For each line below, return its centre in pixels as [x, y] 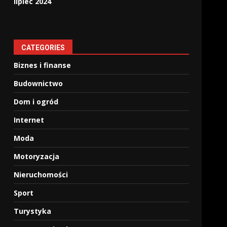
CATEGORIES [43, 48]
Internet [29, 120]
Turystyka [33, 211]
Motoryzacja [37, 156]
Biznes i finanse [43, 65]
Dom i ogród [36, 102]
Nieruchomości [41, 175]
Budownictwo [39, 83]
